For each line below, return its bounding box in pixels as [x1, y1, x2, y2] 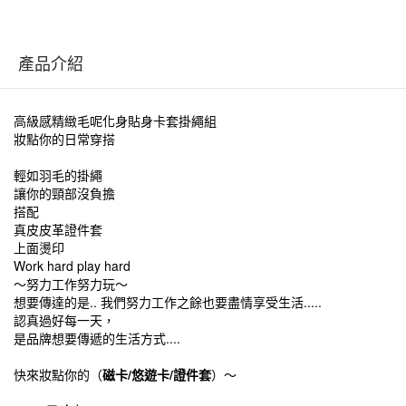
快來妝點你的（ [14, 365, 102, 383]
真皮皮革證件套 [14, 220, 102, 238]
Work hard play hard [14, 256, 130, 275]
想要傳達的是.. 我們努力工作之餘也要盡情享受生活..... [14, 293, 322, 311]
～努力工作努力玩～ [14, 275, 128, 293]
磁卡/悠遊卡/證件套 [102, 365, 211, 383]
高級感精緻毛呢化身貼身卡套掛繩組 [14, 111, 217, 130]
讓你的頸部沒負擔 [14, 184, 115, 202]
